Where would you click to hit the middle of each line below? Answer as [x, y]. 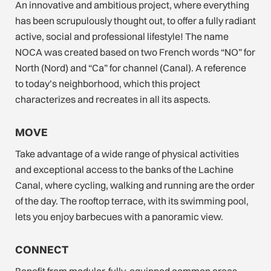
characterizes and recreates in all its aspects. [113, 99]
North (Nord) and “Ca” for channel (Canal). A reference [131, 67]
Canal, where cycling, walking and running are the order [135, 185]
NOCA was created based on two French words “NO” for [135, 52]
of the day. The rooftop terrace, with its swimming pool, [132, 201]
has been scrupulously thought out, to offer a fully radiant [135, 20]
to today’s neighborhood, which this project [108, 83]
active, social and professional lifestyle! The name [122, 36]
